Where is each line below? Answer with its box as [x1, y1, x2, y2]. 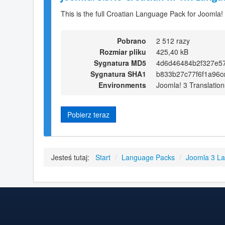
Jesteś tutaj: [51, 152, 93, 163]
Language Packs [122, 152, 175, 163]
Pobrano [117, 35, 146, 46]
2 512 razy [156, 35, 190, 46]
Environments [98, 79, 146, 90]
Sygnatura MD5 [94, 57, 146, 68]
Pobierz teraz [67, 109, 109, 120]
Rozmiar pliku [99, 46, 146, 57]
